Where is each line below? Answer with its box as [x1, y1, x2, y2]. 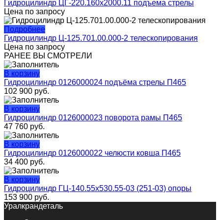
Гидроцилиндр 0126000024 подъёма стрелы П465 [4, 78, 186, 87]
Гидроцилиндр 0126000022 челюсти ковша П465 [4, 149, 181, 158]
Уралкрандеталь [4, 202, 63, 211]
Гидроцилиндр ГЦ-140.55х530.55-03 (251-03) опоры [4, 184, 192, 193]
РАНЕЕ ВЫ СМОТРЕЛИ [4, 52, 92, 60]
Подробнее [4, 25, 45, 34]
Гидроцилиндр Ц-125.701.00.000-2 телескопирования [4, 34, 198, 43]
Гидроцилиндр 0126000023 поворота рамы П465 [4, 113, 182, 122]
